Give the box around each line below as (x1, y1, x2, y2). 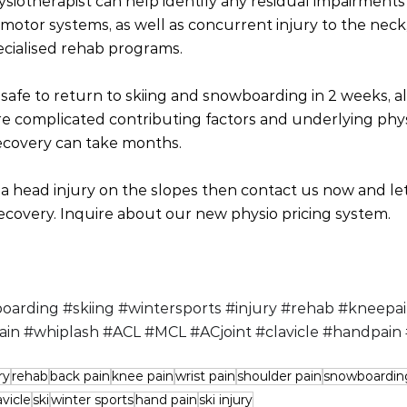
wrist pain (175, 368, 235, 385)
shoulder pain (237, 368, 322, 385)
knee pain (112, 368, 174, 385)
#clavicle (255, 323, 319, 342)
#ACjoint (190, 323, 252, 342)
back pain (50, 368, 110, 385)
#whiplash (24, 323, 99, 342)
